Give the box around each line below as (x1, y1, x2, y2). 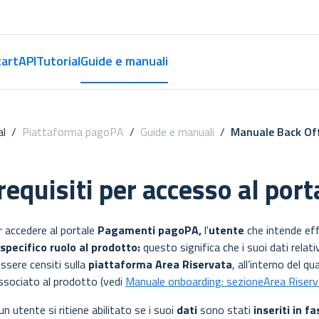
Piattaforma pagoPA (22, 123, 124, 140)
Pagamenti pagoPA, (98, 221, 202, 239)
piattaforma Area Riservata (88, 256, 232, 273)
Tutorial (36, 51, 80, 70)
